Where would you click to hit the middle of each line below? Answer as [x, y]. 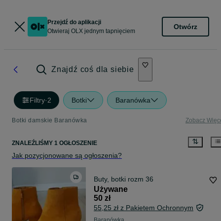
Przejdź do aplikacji [74, 22]
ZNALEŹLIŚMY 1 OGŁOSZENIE [55, 143]
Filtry [37, 100]
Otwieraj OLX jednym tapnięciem [91, 31]
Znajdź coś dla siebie [93, 69]
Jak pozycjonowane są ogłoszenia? [67, 156]
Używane [111, 189]
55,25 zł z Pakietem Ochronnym [144, 208]
